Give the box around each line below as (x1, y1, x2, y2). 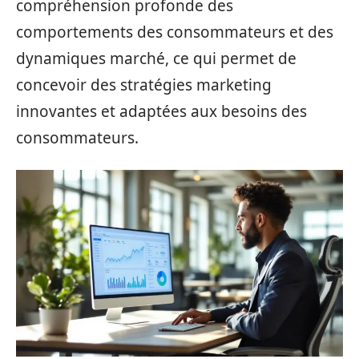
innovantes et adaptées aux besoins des (16, 101, 307, 122)
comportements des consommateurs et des (16, 22, 333, 42)
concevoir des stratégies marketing (16, 75, 272, 95)
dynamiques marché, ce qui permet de (16, 48, 296, 69)
